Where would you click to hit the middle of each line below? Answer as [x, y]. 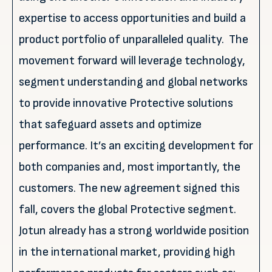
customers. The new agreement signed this [129, 188]
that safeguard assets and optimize [110, 124]
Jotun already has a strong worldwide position [134, 231]
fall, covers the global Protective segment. [127, 209]
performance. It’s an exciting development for [136, 146]
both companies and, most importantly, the [130, 167]
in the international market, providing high [127, 252]
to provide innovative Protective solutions [126, 103]
